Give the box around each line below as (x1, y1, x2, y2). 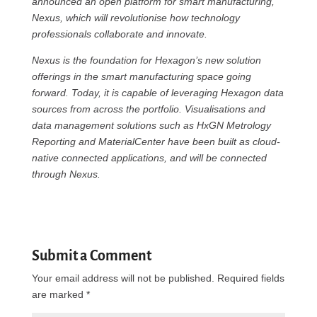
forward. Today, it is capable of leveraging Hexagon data (31, 87, 284, 98)
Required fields (217, 272, 284, 284)
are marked (31, 289, 86, 300)
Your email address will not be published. (31, 272, 214, 284)
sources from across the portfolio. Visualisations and (31, 103, 265, 115)
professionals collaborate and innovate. (31, 28, 207, 40)
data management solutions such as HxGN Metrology (31, 120, 271, 131)
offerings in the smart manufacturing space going (31, 71, 251, 82)
